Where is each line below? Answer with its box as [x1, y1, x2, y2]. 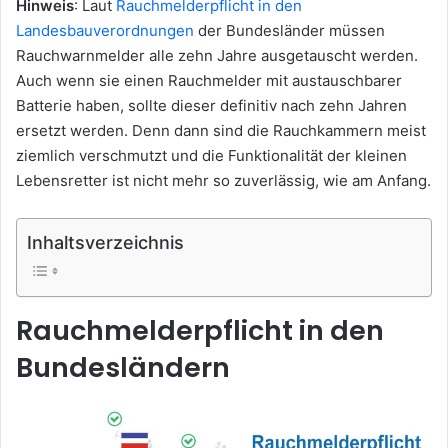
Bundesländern [16, 349, 230, 387]
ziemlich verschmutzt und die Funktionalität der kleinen [16, 146, 407, 166]
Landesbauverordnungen [16, 21, 194, 41]
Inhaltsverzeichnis [27, 232, 184, 254]
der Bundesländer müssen [194, 21, 385, 41]
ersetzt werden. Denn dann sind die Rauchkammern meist [16, 121, 426, 141]
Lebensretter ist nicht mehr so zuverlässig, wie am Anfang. [16, 171, 431, 191]
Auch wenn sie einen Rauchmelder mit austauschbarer [16, 71, 402, 91]
